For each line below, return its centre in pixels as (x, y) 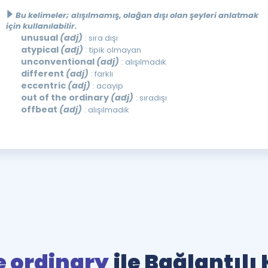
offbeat (40, 109)
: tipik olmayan (113, 50)
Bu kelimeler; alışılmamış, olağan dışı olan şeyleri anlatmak (137, 15)
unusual (40, 38)
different (43, 74)
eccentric (44, 86)
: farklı (102, 74)
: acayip (108, 86)
